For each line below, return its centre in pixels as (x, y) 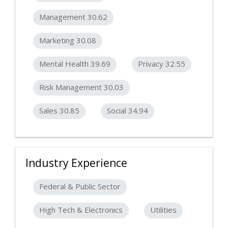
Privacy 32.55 (162, 64)
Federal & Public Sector (80, 187)
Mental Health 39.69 (75, 64)
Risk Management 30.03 (81, 87)
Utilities (163, 210)
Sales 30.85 (59, 111)
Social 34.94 (127, 111)
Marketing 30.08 (68, 40)
